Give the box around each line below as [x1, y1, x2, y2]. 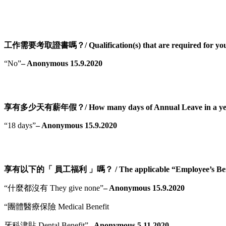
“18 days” [4, 121, 36, 130]
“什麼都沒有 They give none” [4, 183, 103, 192]
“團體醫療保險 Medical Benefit [4, 202, 109, 211]
